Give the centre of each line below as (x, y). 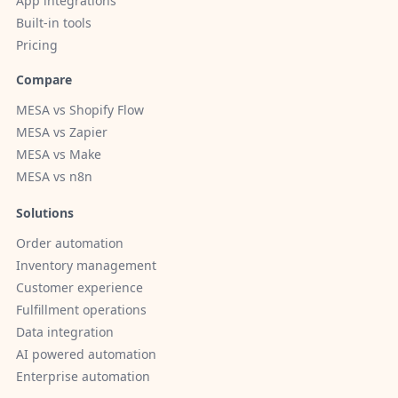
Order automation (70, 243)
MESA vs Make (59, 155)
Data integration (65, 332)
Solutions (45, 213)
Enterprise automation (83, 377)
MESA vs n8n (54, 177)
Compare (44, 80)
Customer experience (80, 288)
